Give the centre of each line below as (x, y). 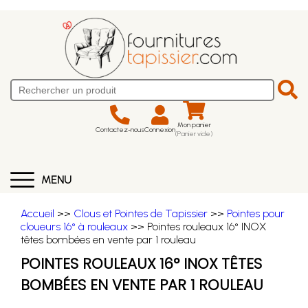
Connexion (160, 129)
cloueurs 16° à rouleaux (74, 227)
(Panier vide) (194, 134)
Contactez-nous (120, 129)
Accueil (37, 213)
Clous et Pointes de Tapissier (141, 213)
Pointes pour (256, 213)
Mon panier (194, 125)
